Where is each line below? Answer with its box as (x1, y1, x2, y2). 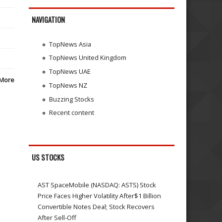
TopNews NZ (49, 80, 87, 90)
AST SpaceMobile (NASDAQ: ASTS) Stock (38, 180, 157, 189)
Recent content (49, 108, 94, 117)
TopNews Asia (49, 39, 91, 49)
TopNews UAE (49, 67, 91, 76)
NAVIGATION (32, 14, 65, 25)
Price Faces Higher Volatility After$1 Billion (38, 191, 162, 200)
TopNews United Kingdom (49, 53, 126, 62)
